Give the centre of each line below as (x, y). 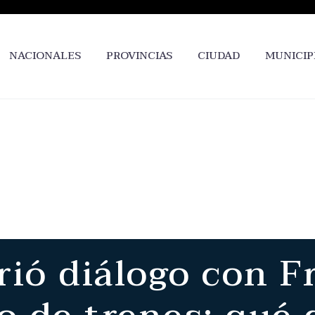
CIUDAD (219, 56)
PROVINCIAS (139, 56)
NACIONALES (45, 56)
